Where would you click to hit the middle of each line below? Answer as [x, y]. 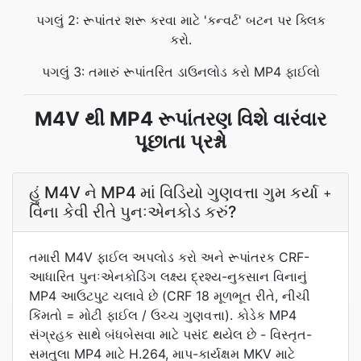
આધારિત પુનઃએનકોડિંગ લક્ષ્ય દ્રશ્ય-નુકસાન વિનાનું [168, 276]
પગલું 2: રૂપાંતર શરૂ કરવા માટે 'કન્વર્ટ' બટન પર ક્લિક [180, 20]
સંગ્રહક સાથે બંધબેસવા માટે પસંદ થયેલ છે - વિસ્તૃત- [170, 334]
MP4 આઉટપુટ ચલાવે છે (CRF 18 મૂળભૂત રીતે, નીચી [170, 296]
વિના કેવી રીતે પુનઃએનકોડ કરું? [133, 212]
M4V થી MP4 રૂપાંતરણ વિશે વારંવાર [180, 119]
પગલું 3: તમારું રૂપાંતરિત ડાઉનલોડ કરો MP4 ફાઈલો [180, 72]
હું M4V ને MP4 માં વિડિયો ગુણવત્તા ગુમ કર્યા [174, 193]
